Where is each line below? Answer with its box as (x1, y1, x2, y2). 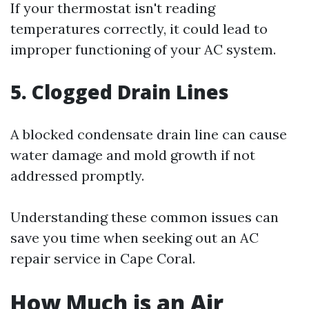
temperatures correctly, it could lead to (10, 20, 268, 37)
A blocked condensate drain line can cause (10, 126, 287, 143)
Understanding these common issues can (10, 208, 279, 226)
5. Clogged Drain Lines (10, 79, 229, 105)
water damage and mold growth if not (10, 146, 255, 163)
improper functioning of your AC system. (10, 41, 276, 58)
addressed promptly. (10, 167, 144, 184)
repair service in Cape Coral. (10, 250, 195, 267)
